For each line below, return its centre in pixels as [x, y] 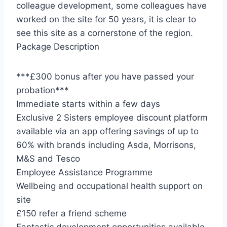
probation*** [43, 90]
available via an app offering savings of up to [107, 131]
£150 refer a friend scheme [71, 214]
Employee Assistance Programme [84, 173]
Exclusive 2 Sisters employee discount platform [112, 118]
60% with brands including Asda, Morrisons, [106, 145]
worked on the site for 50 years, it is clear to [106, 20]
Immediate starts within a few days [88, 104]
